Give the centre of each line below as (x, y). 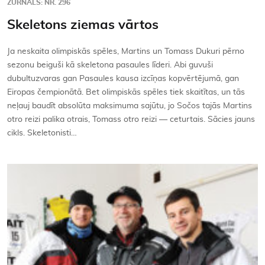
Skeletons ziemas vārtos (83, 25)
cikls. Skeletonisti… (42, 133)
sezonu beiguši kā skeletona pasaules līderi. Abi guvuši (110, 65)
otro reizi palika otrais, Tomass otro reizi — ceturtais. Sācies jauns (131, 120)
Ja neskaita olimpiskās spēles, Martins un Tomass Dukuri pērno (126, 52)
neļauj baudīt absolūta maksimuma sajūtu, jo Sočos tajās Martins (130, 106)
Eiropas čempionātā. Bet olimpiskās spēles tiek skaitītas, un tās (126, 93)
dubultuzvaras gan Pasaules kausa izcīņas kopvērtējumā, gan (123, 79)
